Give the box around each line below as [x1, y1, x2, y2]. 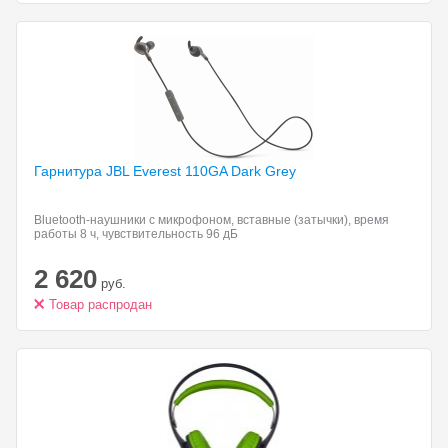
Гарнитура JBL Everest [34, 163, 185, 179]
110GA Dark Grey [185, 163, 296, 179]
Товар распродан [49, 297, 152, 312]
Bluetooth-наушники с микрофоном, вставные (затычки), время [34, 213, 389, 227]
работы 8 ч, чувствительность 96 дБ [34, 227, 238, 241]
